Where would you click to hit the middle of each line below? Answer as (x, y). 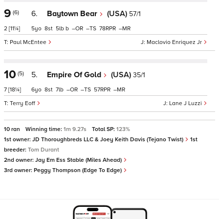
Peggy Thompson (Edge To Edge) (78, 170)
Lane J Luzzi (186, 103)
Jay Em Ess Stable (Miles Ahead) (79, 160)
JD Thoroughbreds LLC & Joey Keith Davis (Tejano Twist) (109, 140)
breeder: (16, 150)
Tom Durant (44, 150)
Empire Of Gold (75, 75)
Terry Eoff (23, 103)
